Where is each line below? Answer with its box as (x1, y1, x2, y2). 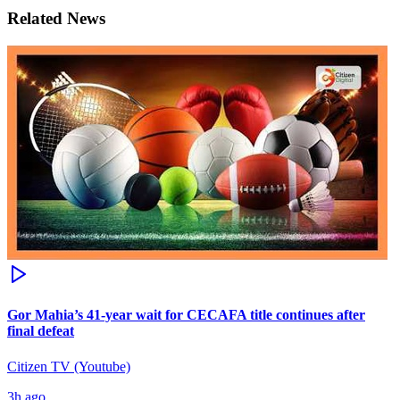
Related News (7, 9, 105, 29)
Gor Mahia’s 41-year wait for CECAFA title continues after (7, 307, 365, 323)
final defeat (7, 323, 74, 339)
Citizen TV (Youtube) (7, 358, 130, 374)
